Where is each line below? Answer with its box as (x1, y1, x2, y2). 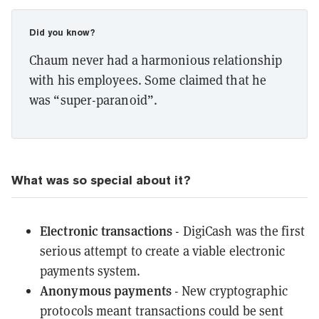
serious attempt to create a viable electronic (40, 241, 286, 259)
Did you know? (29, 27, 95, 38)
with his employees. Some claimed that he (29, 70, 267, 88)
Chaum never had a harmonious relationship (29, 51, 283, 68)
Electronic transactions (40, 221, 173, 239)
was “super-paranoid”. (29, 90, 158, 108)
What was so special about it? (11, 172, 191, 187)
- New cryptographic (171, 281, 288, 299)
